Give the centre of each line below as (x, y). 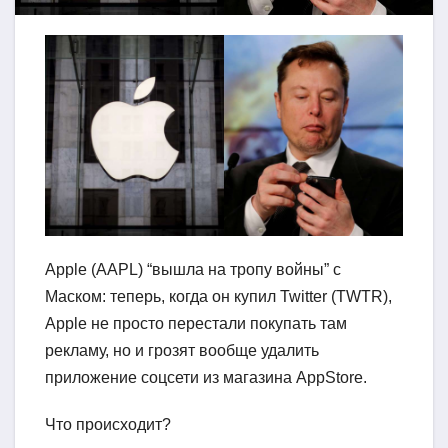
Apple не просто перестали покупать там (196, 323)
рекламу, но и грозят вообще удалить (182, 350)
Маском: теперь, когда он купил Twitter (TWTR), (218, 296)
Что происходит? (108, 424)
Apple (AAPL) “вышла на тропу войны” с (193, 269)
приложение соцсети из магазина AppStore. (208, 377)
